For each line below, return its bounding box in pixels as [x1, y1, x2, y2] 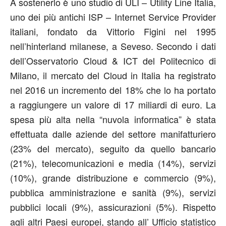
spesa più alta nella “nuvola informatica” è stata [10, 112, 216, 126]
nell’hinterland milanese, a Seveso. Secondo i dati [10, 39, 216, 52]
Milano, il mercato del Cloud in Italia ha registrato [10, 69, 216, 82]
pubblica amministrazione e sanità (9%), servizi [10, 186, 216, 199]
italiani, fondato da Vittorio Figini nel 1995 [10, 25, 216, 38]
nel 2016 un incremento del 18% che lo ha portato [10, 83, 216, 96]
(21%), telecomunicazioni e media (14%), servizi [10, 156, 216, 169]
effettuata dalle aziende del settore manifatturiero [10, 127, 216, 140]
